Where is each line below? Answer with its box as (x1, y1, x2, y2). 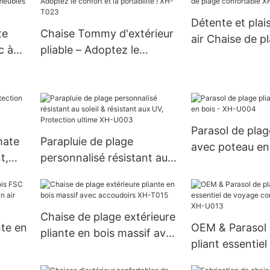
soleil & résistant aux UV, (40, 168, 165, 181)
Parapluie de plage (40, 135, 133, 148)
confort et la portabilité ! (40, 60, 166, 73)
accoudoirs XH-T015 (40, 243, 145, 256)
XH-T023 (40, 76, 87, 89)
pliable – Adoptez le (40, 43, 139, 57)
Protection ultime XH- (40, 184, 151, 197)
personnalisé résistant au (40, 151, 168, 165)
